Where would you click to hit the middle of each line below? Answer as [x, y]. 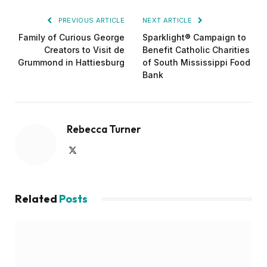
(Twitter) [91, 162]
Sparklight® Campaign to [194, 38]
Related [37, 199]
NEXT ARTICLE [168, 21]
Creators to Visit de [84, 50]
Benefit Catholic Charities [196, 50]
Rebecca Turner [104, 129]
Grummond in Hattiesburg [71, 63]
